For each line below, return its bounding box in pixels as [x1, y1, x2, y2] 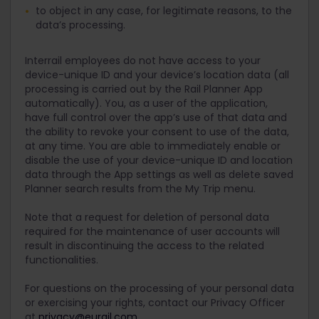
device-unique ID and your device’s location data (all [25, 68, 289, 82]
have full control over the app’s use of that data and [25, 110, 287, 125]
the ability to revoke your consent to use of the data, [25, 125, 289, 139]
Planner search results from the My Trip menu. [25, 182, 256, 196]
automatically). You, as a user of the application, [25, 96, 268, 110]
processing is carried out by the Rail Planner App [25, 82, 263, 96]
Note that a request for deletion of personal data [25, 210, 269, 224]
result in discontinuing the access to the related [25, 239, 264, 253]
